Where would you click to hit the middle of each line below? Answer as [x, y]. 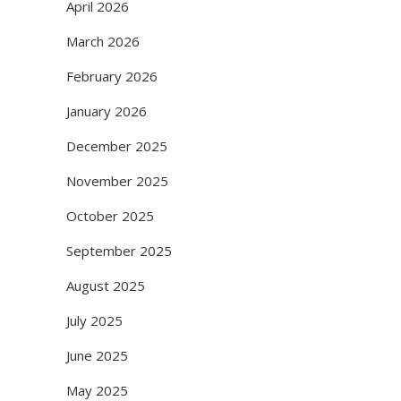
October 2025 [110, 216]
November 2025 [117, 181]
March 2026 [103, 41]
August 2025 [106, 286]
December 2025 [117, 146]
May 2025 [97, 390]
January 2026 [107, 111]
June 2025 [97, 355]
